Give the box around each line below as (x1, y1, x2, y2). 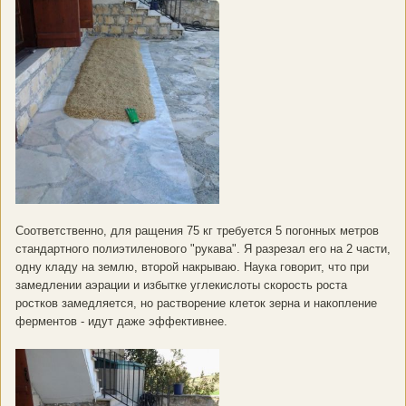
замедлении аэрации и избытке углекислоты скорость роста (15, 278, 347, 293)
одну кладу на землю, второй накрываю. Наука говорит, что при (15, 260, 369, 275)
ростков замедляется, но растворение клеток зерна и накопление (15, 296, 377, 311)
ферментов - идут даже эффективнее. (15, 314, 231, 329)
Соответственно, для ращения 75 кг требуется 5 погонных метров (15, 224, 379, 238)
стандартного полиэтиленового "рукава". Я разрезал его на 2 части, (15, 242, 391, 256)
